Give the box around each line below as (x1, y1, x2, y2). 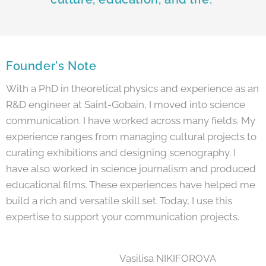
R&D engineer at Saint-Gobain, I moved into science (6, 99, 245, 111)
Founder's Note (6, 59, 97, 74)
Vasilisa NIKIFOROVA (6, 252, 216, 265)
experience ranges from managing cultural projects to (6, 131, 256, 143)
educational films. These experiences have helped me (6, 179, 255, 191)
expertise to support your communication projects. (6, 211, 239, 223)
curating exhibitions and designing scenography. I (6, 147, 236, 159)
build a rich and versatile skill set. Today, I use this (6, 195, 232, 207)
